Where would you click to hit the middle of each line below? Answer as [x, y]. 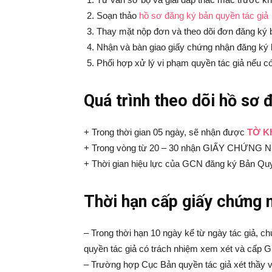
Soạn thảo [118, 15]
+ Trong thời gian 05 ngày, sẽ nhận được [165, 132]
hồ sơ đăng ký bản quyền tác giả [204, 15]
